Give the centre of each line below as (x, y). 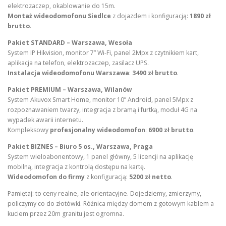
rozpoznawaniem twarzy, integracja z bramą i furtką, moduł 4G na (102, 109)
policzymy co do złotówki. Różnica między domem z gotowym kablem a (111, 204)
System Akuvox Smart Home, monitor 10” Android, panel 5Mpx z (100, 99)
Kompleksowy (29, 130)
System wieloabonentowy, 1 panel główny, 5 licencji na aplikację (100, 157)
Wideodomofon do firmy (46, 177)
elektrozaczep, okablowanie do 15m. (62, 6)
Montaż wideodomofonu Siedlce (59, 16)
